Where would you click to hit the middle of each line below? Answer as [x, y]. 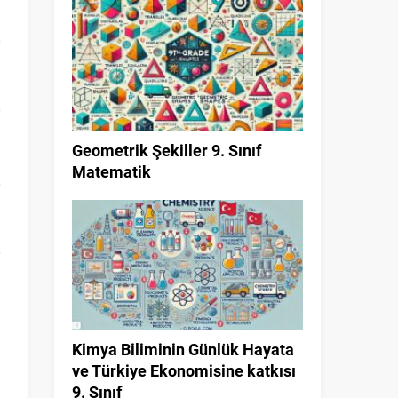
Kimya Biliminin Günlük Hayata [183, 349]
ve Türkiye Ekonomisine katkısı [184, 370]
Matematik [111, 171]
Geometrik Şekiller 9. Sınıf [167, 150]
